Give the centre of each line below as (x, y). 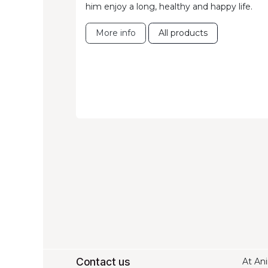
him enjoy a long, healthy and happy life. (169, 7)
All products (183, 33)
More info (116, 33)
